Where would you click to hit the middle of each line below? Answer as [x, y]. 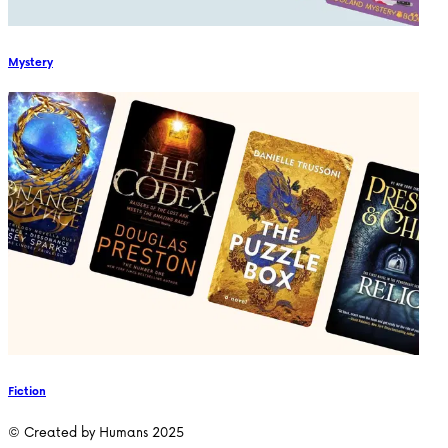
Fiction [27, 391]
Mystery [30, 61]
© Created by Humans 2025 [96, 432]
